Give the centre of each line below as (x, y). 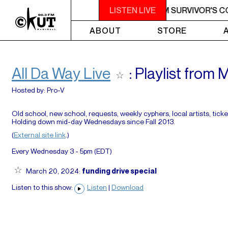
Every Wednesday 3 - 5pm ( (54, 151)
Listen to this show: (43, 187)
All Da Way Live (61, 73)
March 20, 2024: (53, 171)
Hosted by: (28, 90)
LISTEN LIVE (133, 10)
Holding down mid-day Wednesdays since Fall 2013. (93, 121)
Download (127, 187)
